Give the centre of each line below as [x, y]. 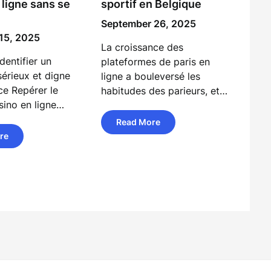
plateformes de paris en [156, 62]
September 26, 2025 [149, 24]
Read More [139, 122]
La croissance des [142, 47]
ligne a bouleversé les [151, 76]
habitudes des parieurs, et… [165, 91]
